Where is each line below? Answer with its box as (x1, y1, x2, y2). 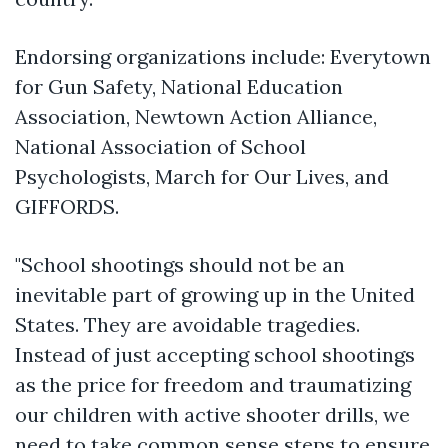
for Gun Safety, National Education (15, 73, 343, 99)
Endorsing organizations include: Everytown (15, 43, 431, 69)
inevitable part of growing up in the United (15, 281, 415, 307)
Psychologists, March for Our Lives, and (15, 163, 389, 189)
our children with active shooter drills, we (15, 401, 410, 427)
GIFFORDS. (15, 193, 119, 219)
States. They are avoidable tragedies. (15, 311, 360, 337)
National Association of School (15, 133, 306, 159)
